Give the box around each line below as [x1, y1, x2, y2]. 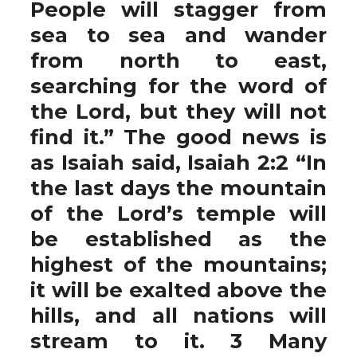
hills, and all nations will [30, 303, 327, 328]
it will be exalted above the [30, 277, 327, 302]
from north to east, [30, 48, 327, 73]
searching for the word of [30, 73, 327, 98]
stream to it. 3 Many [30, 328, 327, 353]
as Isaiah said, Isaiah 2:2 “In [30, 150, 327, 175]
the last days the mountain [30, 175, 327, 200]
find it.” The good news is [30, 124, 327, 149]
